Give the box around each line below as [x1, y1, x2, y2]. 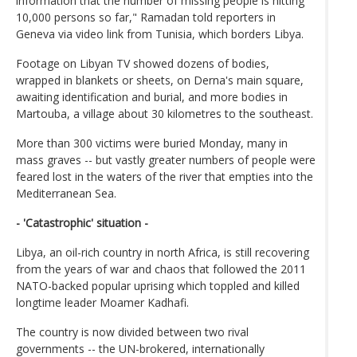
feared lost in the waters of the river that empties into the [16, 168, 313, 184]
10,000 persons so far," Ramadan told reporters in [16, 9, 276, 25]
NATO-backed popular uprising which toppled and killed [16, 277, 300, 293]
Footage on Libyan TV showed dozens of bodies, [16, 55, 269, 71]
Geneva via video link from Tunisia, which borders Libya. [16, 25, 304, 41]
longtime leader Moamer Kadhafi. [16, 294, 189, 310]
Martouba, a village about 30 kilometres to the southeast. [16, 105, 313, 121]
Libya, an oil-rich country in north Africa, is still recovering [16, 244, 309, 260]
